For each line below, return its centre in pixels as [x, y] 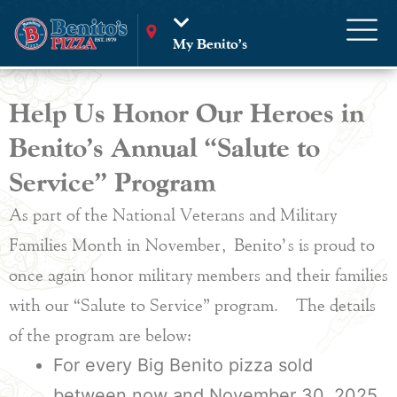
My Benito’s [210, 43]
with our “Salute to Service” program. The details [192, 305]
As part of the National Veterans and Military [173, 214]
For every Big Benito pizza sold [183, 365]
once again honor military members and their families [198, 275]
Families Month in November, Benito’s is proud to [192, 245]
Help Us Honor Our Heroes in [187, 113]
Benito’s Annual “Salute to [164, 147]
